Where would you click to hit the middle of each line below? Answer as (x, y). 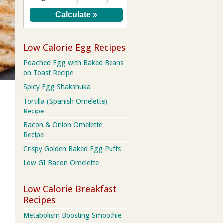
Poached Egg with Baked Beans (73, 63)
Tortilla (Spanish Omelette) (65, 101)
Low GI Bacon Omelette (61, 163)
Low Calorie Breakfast (70, 189)
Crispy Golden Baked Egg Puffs (72, 149)
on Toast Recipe (48, 73)
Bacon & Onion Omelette (62, 125)
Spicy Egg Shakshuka (57, 87)
